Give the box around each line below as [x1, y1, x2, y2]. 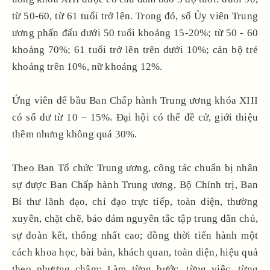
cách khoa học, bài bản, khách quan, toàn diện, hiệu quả [12, 246, 258, 258]
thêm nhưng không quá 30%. [12, 128, 137, 140]
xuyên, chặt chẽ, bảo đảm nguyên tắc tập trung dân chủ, [12, 212, 258, 224]
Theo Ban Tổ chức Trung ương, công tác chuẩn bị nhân [12, 162, 258, 174]
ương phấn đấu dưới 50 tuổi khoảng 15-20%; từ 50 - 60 [12, 27, 258, 39]
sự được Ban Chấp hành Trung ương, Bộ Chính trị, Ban [12, 178, 258, 190]
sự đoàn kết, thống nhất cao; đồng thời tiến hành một [12, 229, 258, 241]
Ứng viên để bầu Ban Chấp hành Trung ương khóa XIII [12, 94, 258, 106]
